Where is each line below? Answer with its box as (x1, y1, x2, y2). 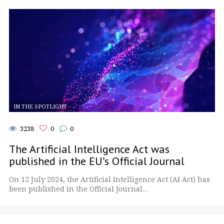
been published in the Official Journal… (9, 184, 148, 194)
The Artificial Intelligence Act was (9, 142, 169, 156)
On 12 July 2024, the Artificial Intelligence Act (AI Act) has (9, 174, 210, 184)
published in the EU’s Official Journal (9, 154, 184, 168)
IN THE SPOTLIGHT (13, 102, 67, 110)
